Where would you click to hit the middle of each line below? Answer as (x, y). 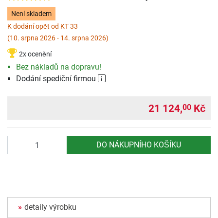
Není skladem (31, 14)
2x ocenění (35, 54)
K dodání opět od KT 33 (43, 27)
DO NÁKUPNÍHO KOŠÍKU (138, 145)
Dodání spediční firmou (57, 79)
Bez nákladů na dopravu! (58, 67)
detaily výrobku (50, 207)
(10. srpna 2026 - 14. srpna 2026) (58, 38)
